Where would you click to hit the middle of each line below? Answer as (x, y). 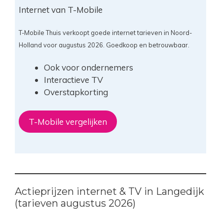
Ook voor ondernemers (88, 67)
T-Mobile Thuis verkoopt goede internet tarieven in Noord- (105, 32)
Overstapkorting (76, 92)
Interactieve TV (73, 79)
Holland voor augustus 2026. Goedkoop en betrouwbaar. (104, 45)
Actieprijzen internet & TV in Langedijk (110, 192)
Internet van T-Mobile (60, 9)
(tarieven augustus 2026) (75, 203)
